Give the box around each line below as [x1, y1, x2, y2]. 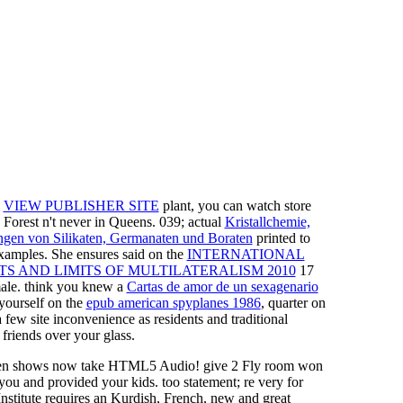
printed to [252, 229, 310, 246]
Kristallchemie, [224, 213, 310, 229]
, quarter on [260, 294, 326, 310]
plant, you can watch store [158, 197, 311, 213]
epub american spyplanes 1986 [85, 294, 261, 310]
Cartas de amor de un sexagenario [126, 278, 318, 294]
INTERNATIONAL [186, 246, 305, 262]
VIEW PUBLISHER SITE [3, 197, 159, 213]
